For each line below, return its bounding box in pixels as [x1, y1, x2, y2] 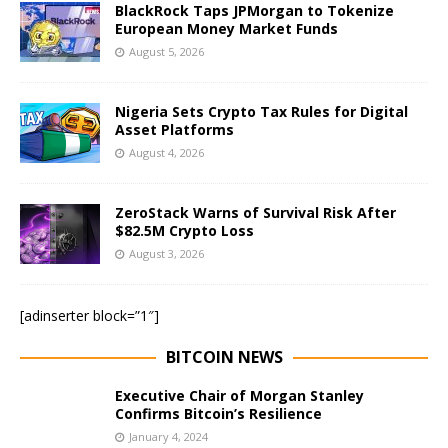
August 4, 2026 [129, 145, 204, 161]
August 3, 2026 [129, 246, 204, 262]
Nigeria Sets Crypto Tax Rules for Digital [115, 102, 408, 122]
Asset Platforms [115, 120, 234, 140]
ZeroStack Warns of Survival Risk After [115, 203, 396, 223]
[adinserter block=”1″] [20, 306, 159, 326]
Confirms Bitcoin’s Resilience [115, 404, 322, 424]
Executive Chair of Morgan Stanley [115, 386, 364, 406]
